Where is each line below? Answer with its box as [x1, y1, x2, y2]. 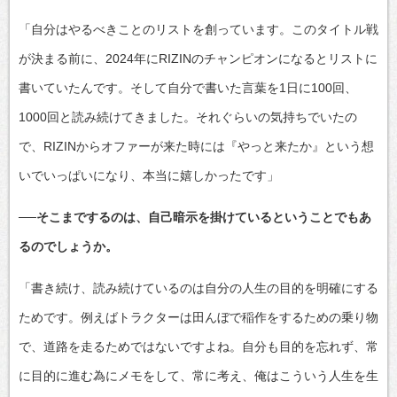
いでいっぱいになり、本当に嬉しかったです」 [19, 167, 279, 183]
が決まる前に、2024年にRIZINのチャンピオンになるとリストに [19, 51, 378, 66]
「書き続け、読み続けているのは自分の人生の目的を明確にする [19, 280, 378, 295]
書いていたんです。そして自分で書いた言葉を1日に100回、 [19, 80, 357, 95]
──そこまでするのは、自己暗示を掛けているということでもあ [19, 209, 371, 224]
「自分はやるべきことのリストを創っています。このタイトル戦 [19, 21, 378, 36]
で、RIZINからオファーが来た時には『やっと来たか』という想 [19, 138, 374, 153]
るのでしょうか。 [19, 238, 118, 253]
